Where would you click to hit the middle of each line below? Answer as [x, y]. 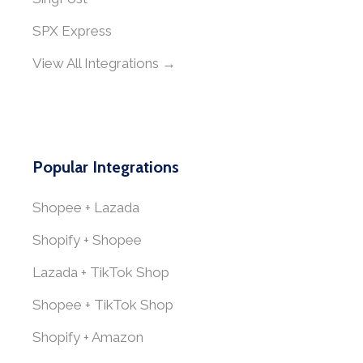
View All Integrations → [104, 63]
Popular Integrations [106, 167]
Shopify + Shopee [87, 240]
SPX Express [72, 31]
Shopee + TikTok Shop [103, 305]
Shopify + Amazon [88, 337]
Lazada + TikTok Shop [101, 272]
